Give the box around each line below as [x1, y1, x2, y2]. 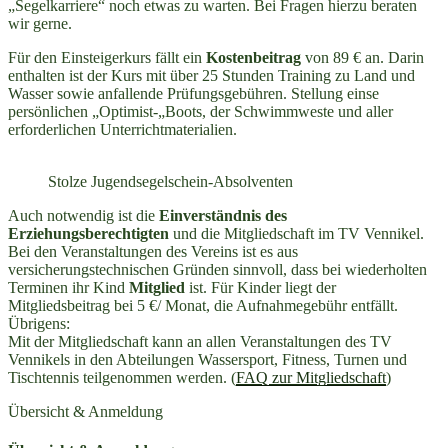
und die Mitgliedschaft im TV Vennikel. [169, 224, 424, 242]
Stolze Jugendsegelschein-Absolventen [48, 172, 293, 190]
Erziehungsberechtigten [8, 224, 169, 242]
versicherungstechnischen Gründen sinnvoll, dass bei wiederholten [8, 260, 427, 278]
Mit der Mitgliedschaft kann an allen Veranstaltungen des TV [8, 332, 392, 350]
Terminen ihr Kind [8, 278, 129, 296]
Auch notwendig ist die [8, 206, 159, 224]
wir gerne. [8, 14, 72, 32]
